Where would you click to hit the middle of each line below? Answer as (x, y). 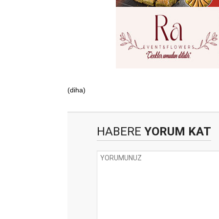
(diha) (77, 90)
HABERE (119, 131)
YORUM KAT (176, 131)
